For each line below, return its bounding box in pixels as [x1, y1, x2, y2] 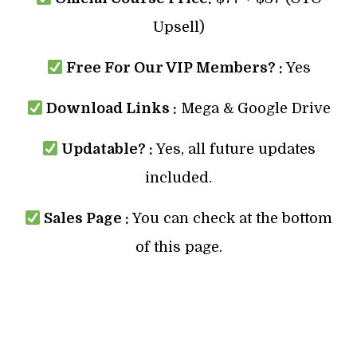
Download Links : [42, 100, 177, 117]
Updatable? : [57, 141, 153, 158]
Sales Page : [41, 210, 130, 227]
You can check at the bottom [129, 210, 333, 227]
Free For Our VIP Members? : [62, 60, 286, 76]
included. [145, 170, 212, 186]
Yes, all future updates [152, 141, 316, 158]
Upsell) [152, 19, 205, 36]
